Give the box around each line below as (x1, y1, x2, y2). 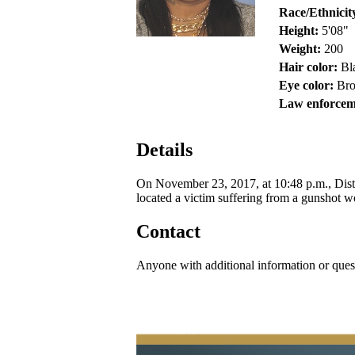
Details (136, 139, 193, 160)
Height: (279, 23, 319, 37)
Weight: (279, 41, 321, 55)
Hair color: (279, 59, 338, 74)
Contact (136, 220, 200, 242)
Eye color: (279, 78, 334, 92)
